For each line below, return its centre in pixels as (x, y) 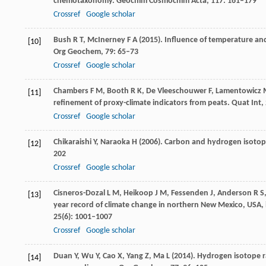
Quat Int (246, 103)
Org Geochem (77, 52)
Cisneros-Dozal (79, 193)
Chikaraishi (72, 142)
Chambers (71, 91)
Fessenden (190, 193)
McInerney (106, 40)
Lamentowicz (238, 91)
